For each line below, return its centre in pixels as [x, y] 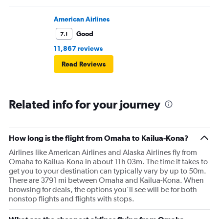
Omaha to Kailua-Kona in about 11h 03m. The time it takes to [108, 162]
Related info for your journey [85, 104]
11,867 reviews [78, 49]
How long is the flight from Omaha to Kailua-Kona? [99, 138]
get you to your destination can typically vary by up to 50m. [108, 171]
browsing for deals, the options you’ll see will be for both [103, 190]
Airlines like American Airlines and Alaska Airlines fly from [103, 153]
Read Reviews [84, 64]
